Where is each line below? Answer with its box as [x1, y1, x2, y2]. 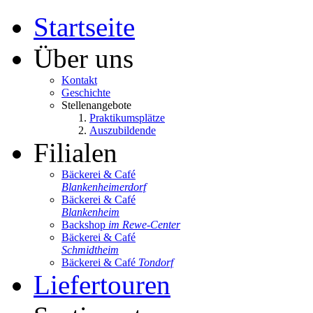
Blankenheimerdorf [61, 181, 146, 193]
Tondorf [138, 256, 173, 268]
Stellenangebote [61, 99, 131, 111]
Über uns [34, 43, 133, 73]
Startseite [34, 12, 135, 42]
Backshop [61, 219, 108, 231]
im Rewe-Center [108, 219, 180, 231]
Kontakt [61, 74, 97, 86]
